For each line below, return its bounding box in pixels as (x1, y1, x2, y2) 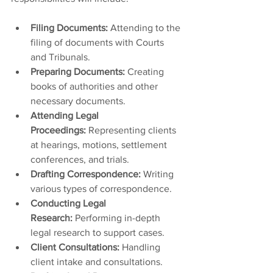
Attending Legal (30, 110, 101, 121)
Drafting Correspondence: (30, 169, 141, 179)
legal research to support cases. (30, 227, 165, 238)
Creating (125, 66, 166, 77)
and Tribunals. (30, 52, 90, 62)
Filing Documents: (30, 23, 108, 33)
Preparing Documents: (30, 66, 125, 77)
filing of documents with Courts (30, 37, 166, 48)
